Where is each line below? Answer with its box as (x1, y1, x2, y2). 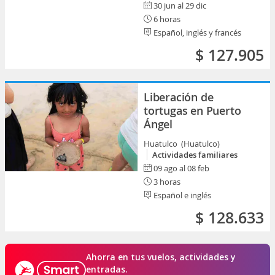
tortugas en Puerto (144, 103, 241, 118)
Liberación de (144, 90, 214, 104)
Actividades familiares (152, 149, 238, 160)
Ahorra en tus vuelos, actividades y (86, 251, 236, 263)
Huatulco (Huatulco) (144, 138, 222, 149)
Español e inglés (152, 190, 211, 201)
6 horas (152, 14, 180, 25)
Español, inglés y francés (152, 27, 241, 38)
